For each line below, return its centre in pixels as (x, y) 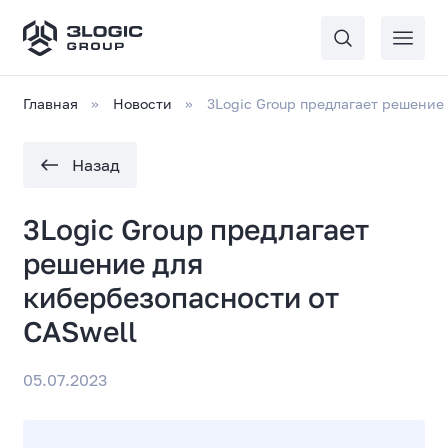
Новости (143, 103)
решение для (113, 263)
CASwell (80, 331)
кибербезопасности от (181, 297)
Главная (51, 103)
